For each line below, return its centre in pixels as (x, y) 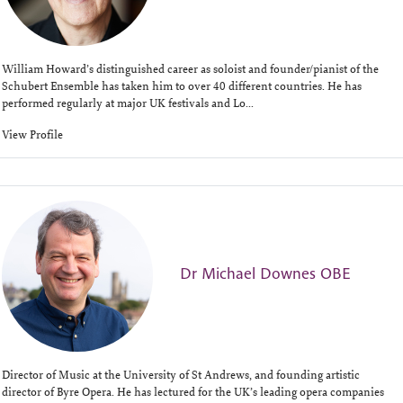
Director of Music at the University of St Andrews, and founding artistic (181, 374)
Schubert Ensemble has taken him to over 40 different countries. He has (182, 86)
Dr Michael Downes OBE (264, 273)
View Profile (32, 134)
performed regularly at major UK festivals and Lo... (128, 103)
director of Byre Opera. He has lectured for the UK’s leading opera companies (193, 391)
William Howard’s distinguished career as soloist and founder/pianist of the (190, 69)
